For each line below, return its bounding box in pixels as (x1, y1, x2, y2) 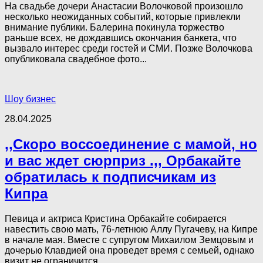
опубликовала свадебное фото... (5, 54, 147, 65)
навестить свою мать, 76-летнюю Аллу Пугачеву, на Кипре (5, 224, 258, 235)
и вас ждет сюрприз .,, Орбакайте (5, 153, 241, 169)
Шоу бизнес (5, 94, 56, 104)
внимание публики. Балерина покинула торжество (5, 22, 224, 33)
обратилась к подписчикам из (5, 169, 216, 186)
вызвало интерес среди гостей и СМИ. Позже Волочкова (5, 43, 252, 54)
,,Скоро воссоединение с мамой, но (5, 136, 257, 153)
